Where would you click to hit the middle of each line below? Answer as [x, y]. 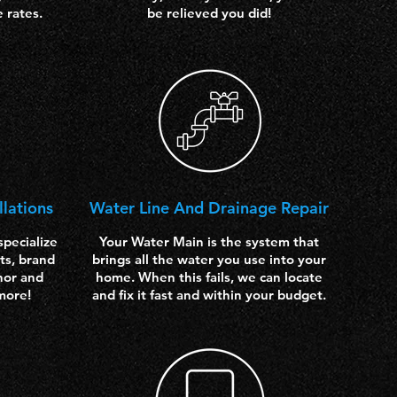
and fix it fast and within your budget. [209, 295]
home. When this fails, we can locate [209, 277]
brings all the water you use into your [209, 259]
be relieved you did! [209, 13]
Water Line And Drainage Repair [209, 208]
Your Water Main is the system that [209, 241]
